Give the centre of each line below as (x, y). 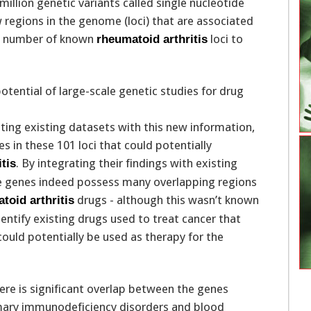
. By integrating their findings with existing (127, 163)
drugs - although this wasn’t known (167, 200)
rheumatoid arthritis (152, 39)
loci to (225, 39)
